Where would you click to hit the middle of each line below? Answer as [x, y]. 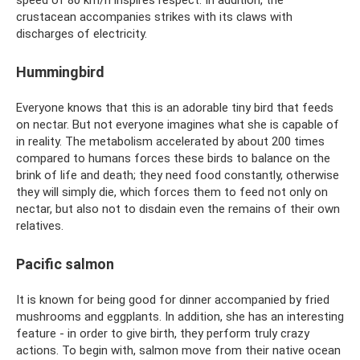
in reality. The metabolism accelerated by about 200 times [170, 141]
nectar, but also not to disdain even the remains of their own [178, 209]
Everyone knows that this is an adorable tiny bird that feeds [175, 108]
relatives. [40, 226]
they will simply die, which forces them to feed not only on [172, 192]
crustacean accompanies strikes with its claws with [154, 17]
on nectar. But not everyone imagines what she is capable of [178, 125]
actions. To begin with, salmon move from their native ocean [178, 350]
